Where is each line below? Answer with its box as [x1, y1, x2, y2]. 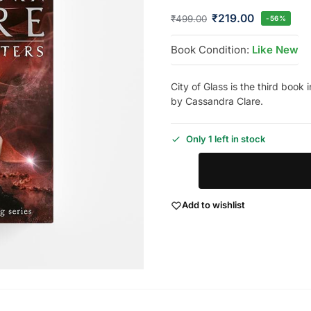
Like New [251, 42, 299, 56]
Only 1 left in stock [185, 133, 265, 144]
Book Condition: [170, 42, 249, 56]
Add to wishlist [181, 199, 245, 211]
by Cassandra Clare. [170, 94, 263, 107]
